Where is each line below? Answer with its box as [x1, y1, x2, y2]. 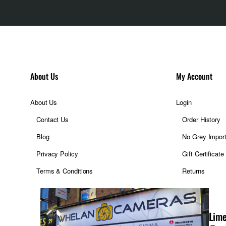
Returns [182, 166, 205, 176]
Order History [182, 115, 221, 124]
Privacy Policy [36, 149, 78, 158]
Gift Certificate [182, 149, 224, 158]
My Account [176, 70, 213, 82]
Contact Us [36, 115, 69, 124]
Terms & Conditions [36, 166, 93, 176]
